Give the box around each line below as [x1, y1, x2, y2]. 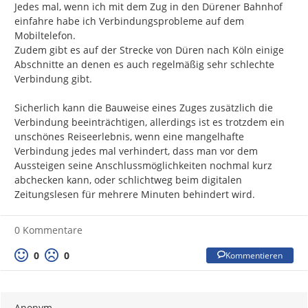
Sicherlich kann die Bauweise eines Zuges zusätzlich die [14, 101, 273, 115]
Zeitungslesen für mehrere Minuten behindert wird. [14, 188, 255, 201]
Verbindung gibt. [14, 72, 92, 86]
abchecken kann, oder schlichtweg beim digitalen [14, 173, 242, 187]
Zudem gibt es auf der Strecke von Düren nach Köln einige [14, 43, 284, 57]
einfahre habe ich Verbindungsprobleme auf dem [14, 14, 244, 28]
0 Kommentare [14, 223, 82, 237]
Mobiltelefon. [14, 29, 76, 43]
